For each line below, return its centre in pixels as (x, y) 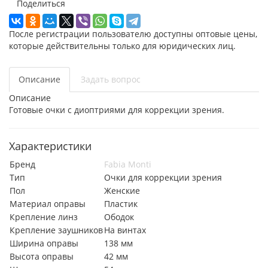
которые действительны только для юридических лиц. (122, 45)
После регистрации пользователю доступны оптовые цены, (133, 33)
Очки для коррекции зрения (163, 177)
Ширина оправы (44, 243)
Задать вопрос (111, 79)
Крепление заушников (56, 230)
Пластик (121, 203)
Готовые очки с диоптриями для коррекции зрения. (117, 109)
